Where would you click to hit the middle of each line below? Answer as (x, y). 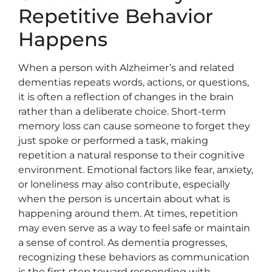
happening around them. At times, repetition (128, 213)
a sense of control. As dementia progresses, (123, 242)
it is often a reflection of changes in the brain (126, 97)
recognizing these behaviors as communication (134, 257)
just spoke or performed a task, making (113, 140)
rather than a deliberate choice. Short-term (122, 111)
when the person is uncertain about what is (124, 199)
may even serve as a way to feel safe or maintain (134, 228)
